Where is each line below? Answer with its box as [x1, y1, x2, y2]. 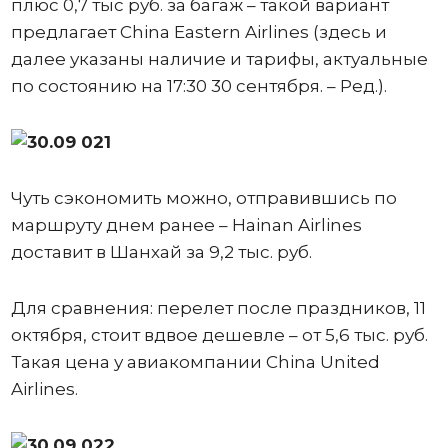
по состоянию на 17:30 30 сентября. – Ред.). [10, 75, 391, 96]
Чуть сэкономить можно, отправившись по [10, 187, 397, 208]
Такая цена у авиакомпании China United [10, 351, 380, 372]
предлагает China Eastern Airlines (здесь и [10, 21, 387, 42]
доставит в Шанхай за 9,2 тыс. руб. [10, 241, 316, 262]
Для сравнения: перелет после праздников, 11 [10, 297, 426, 318]
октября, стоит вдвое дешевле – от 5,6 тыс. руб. [10, 324, 428, 345]
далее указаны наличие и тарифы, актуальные [10, 48, 428, 69]
